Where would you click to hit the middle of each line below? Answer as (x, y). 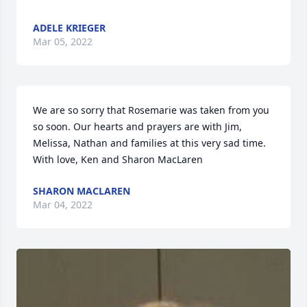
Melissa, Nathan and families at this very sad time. (149, 143)
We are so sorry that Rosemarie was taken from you (151, 110)
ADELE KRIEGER (69, 28)
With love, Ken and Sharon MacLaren (118, 159)
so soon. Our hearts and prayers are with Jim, (137, 126)
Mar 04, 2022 (63, 205)
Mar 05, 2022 (63, 41)
